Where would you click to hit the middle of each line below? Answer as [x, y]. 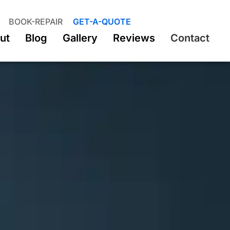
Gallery [80, 38]
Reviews [134, 38]
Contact [190, 38]
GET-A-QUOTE [102, 22]
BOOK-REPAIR [36, 22]
